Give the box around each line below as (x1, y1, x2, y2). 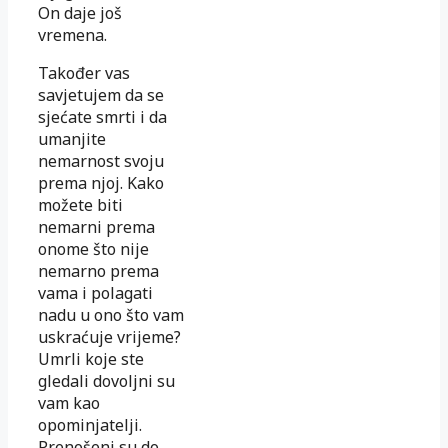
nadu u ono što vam (38, 303, 184, 326)
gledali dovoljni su (38, 369, 175, 392)
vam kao (38, 391, 100, 414)
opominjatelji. (38, 413, 142, 436)
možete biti (38, 193, 123, 216)
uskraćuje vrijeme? (38, 325, 181, 348)
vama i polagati (38, 281, 153, 304)
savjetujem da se (38, 83, 164, 106)
